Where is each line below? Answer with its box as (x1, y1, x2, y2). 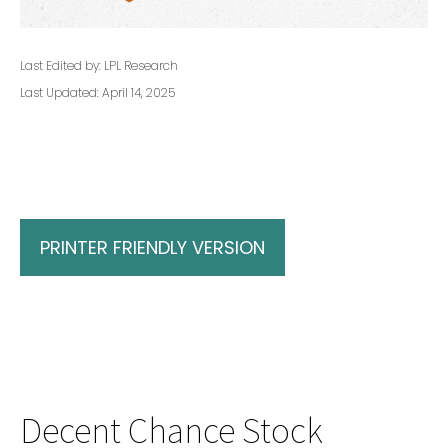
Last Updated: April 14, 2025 (20, 84, 175, 101)
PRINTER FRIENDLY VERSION (40, 235, 265, 260)
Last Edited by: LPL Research (20, 57, 178, 74)
